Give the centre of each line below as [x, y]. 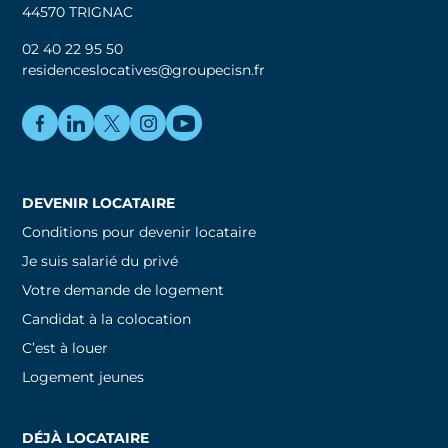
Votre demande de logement [123, 289]
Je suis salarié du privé [100, 260]
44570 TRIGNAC [78, 11]
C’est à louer [65, 347]
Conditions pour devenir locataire [139, 231]
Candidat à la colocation [107, 318]
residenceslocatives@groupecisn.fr [144, 69]
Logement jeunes [83, 376]
